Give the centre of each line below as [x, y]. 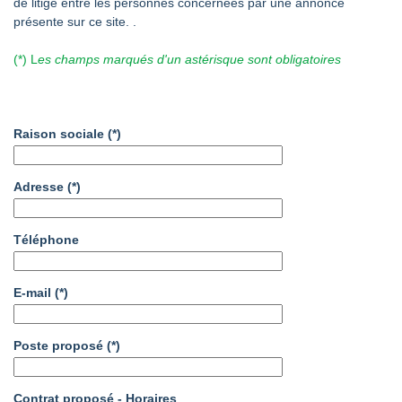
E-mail [32, 293]
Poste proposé [58, 345]
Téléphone [46, 240]
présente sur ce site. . [75, 22]
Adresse [39, 187]
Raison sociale [59, 134]
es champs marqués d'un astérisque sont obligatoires [189, 59]
